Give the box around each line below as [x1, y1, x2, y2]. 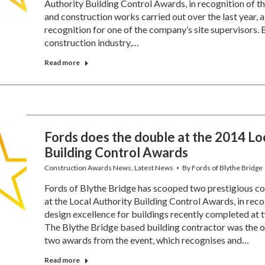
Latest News [134, 163, 173, 172]
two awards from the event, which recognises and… [44, 234, 249, 245]
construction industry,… [44, 37, 139, 48]
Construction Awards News [44, 163, 131, 172]
